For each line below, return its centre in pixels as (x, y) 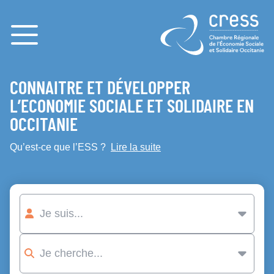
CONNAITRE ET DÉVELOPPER (100, 89)
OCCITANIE (44, 125)
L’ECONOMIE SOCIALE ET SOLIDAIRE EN (132, 107)
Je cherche (46, 253)
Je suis (37, 213)
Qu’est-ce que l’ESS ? (60, 147)
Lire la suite (136, 147)
